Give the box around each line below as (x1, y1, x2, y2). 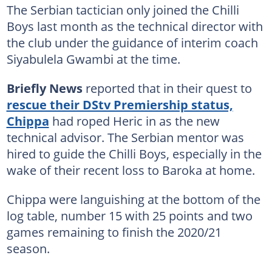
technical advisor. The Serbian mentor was (6, 128, 244, 146)
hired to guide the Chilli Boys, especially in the (6, 144, 262, 162)
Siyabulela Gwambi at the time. (6, 50, 180, 67)
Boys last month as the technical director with (6, 17, 263, 35)
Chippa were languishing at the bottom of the (6, 190, 260, 208)
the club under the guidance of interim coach (6, 33, 258, 51)
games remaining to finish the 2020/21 (6, 223, 222, 240)
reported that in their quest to (82, 79, 252, 97)
